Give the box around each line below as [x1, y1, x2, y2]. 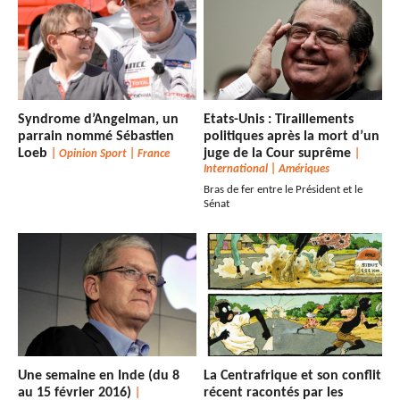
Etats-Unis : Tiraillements [204, 112, 354, 128]
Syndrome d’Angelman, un [18, 112, 179, 128]
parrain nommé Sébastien [18, 129, 174, 145]
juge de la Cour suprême [204, 146, 355, 162]
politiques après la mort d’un [204, 129, 380, 145]
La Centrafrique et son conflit [204, 369, 382, 384]
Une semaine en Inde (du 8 [18, 369, 179, 384]
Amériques [279, 163, 330, 176]
